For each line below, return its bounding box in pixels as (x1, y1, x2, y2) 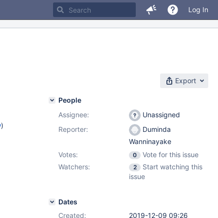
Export (175, 76, 196, 85)
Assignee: (58, 110, 89, 119)
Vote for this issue (143, 150, 199, 159)
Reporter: (58, 125, 88, 133)
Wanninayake (129, 137, 171, 146)
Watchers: (58, 163, 90, 171)
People (58, 96, 81, 104)
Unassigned (141, 110, 180, 119)
